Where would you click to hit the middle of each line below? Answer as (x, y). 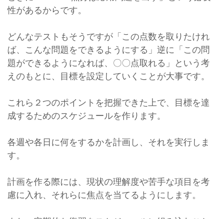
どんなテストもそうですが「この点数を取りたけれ (109, 36)
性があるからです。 (47, 10)
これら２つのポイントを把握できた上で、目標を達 (109, 102)
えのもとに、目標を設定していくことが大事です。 (109, 76)
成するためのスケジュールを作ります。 (87, 115)
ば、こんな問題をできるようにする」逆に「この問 (109, 49)
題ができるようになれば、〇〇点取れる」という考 (109, 62)
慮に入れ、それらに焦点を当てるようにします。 (104, 194)
